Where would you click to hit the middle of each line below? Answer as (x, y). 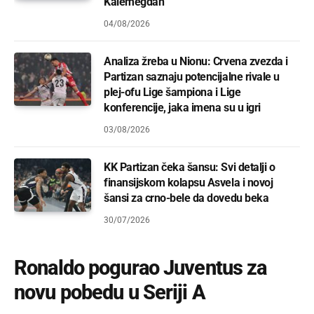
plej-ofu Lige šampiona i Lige (172, 92)
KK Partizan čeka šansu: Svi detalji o (190, 167)
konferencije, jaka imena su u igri (182, 107)
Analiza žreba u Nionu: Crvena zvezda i (196, 61)
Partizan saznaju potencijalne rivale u (192, 76)
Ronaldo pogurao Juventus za (141, 267)
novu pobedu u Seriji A (110, 292)
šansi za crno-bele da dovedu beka (186, 198)
